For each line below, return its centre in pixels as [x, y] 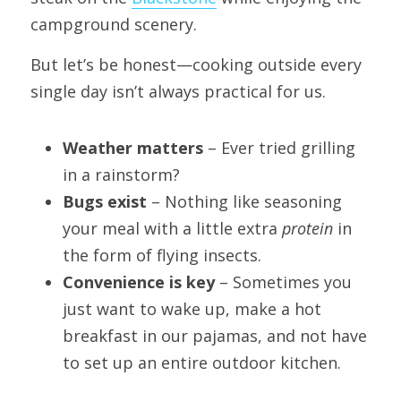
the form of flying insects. [162, 255]
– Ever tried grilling [279, 147]
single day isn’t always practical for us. [178, 91]
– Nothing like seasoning [244, 201]
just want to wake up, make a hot [192, 308]
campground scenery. [114, 24]
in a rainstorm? [121, 174]
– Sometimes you [283, 282]
